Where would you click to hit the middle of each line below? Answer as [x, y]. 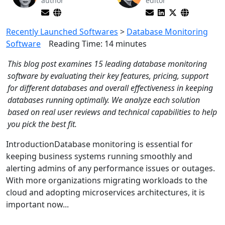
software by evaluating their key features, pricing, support [108, 76]
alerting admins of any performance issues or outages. [110, 168]
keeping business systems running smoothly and [99, 156]
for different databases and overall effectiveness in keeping [110, 88]
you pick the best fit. [42, 124]
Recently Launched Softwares [62, 32]
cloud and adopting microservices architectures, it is [105, 192]
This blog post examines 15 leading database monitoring [107, 64]
